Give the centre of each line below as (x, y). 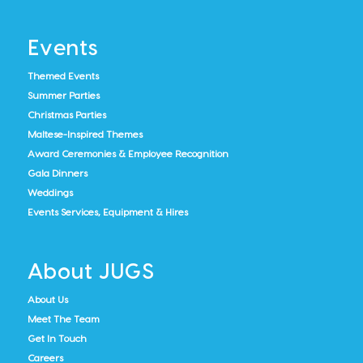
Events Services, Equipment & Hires (107, 212)
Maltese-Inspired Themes (85, 134)
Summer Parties (63, 95)
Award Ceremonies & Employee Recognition (128, 154)
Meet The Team (63, 319)
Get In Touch (57, 338)
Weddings (50, 192)
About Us (47, 299)
